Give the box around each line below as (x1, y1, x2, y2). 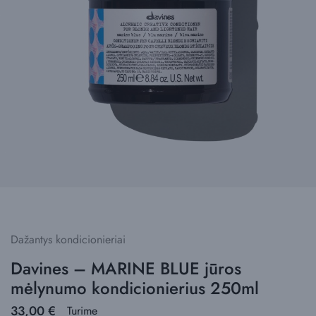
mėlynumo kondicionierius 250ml (11, 275, 259, 300)
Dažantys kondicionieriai (11, 231, 126, 248)
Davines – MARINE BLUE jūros (11, 255, 241, 281)
